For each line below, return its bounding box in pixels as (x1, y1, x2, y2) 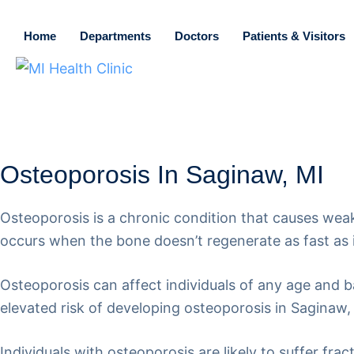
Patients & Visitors (243, 29, 345, 43)
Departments (80, 29, 151, 43)
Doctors (175, 29, 219, 43)
